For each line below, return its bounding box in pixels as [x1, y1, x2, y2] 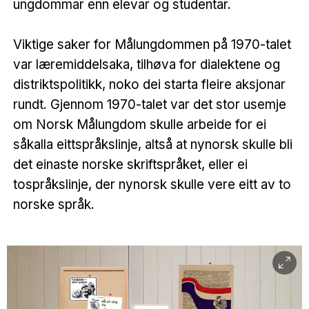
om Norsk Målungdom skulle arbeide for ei [12, 116, 266, 132]
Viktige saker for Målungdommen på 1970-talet [12, 36, 291, 52]
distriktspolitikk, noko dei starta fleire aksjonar [12, 76, 286, 92]
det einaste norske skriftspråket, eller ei [12, 156, 248, 172]
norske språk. [12, 196, 94, 212]
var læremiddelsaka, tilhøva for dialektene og [12, 56, 280, 72]
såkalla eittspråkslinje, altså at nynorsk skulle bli [12, 136, 292, 152]
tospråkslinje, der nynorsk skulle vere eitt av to [12, 176, 291, 192]
